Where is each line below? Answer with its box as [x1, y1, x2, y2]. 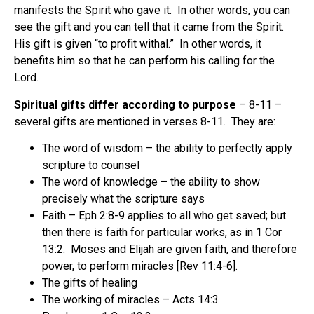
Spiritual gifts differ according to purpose [14, 97, 236, 111]
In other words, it [179, 37, 261, 51]
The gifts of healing [42, 275, 137, 289]
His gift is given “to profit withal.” [14, 37, 174, 51]
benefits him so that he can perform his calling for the [14, 54, 275, 68]
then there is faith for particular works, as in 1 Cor [42, 225, 282, 239]
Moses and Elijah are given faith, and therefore [71, 242, 297, 256]
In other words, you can [177, 4, 290, 18]
